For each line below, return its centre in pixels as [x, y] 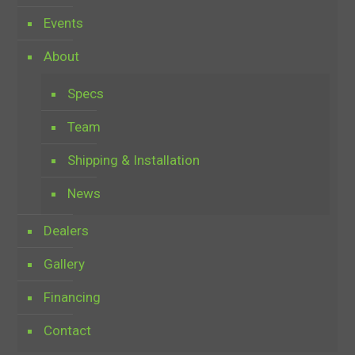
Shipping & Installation [133, 160]
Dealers [66, 231]
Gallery [64, 264]
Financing [72, 297]
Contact [67, 330]
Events [63, 23]
